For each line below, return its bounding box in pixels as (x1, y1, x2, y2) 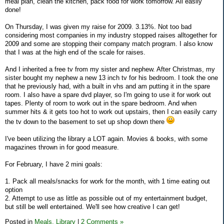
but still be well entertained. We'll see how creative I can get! (5, 202, 180, 210)
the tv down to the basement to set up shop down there (5, 117, 166, 125)
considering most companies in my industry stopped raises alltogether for (5, 31, 217, 39)
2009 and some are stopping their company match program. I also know (5, 39, 212, 47)
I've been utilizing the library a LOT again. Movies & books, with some (5, 134, 207, 142)
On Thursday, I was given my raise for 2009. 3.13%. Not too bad (5, 22, 191, 30)
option (5, 185, 22, 193)
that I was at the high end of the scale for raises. (5, 48, 145, 56)
